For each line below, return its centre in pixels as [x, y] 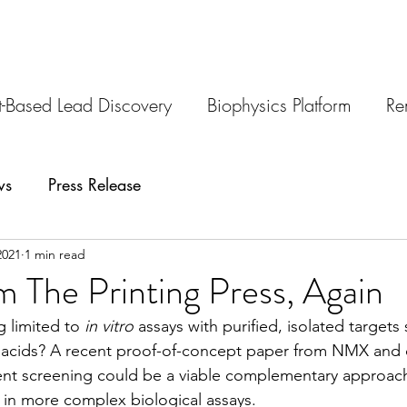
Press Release [94, 184]
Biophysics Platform [279, 105]
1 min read [55, 254]
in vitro [109, 326]
